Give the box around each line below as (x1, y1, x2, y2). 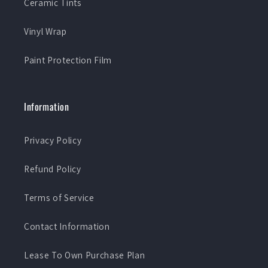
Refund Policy (24, 163, 81, 175)
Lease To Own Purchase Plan (24, 249, 145, 261)
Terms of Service (24, 191, 95, 204)
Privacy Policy (24, 134, 82, 147)
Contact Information (24, 220, 110, 233)
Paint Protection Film (24, 54, 112, 66)
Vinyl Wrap (24, 25, 67, 38)
